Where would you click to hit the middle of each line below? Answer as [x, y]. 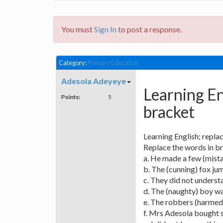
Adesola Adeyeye [94, 81]
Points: [71, 97]
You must [78, 29]
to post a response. [149, 29]
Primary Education [113, 63]
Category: [73, 63]
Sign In [105, 29]
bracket [169, 111]
